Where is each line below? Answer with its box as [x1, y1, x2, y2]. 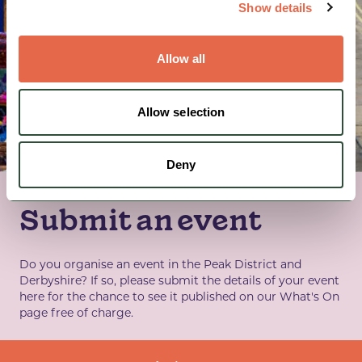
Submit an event [19, 200, 262, 240]
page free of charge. [19, 305, 133, 320]
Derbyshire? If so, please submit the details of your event [19, 273, 339, 288]
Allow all [156, 52, 206, 65]
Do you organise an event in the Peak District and [19, 257, 301, 271]
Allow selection [137, 104, 225, 119]
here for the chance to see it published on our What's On [19, 289, 339, 304]
